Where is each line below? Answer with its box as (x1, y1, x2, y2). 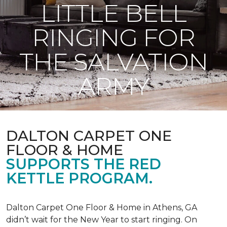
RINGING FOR (31, 23, 196, 52)
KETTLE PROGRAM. (6, 169, 153, 187)
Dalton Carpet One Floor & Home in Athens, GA (6, 203, 197, 212)
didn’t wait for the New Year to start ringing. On (6, 215, 197, 224)
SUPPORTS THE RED (6, 155, 161, 173)
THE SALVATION (19, 47, 208, 77)
